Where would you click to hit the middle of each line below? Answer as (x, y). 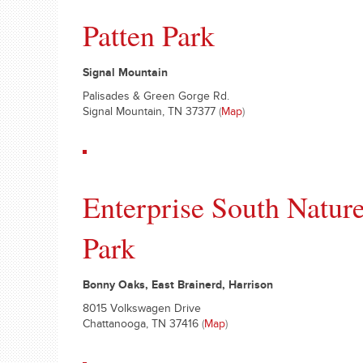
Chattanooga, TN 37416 (142, 326)
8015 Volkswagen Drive (142, 310)
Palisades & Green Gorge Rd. (156, 98)
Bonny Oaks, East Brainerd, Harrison (178, 287)
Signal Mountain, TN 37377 (151, 113)
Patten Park (149, 35)
